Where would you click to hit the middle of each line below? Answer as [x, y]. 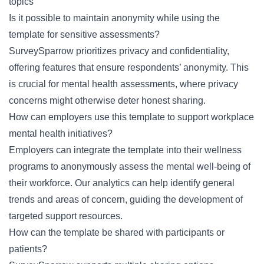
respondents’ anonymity [176, 67]
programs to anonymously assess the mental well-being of [130, 166]
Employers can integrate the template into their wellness [125, 150]
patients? [28, 249]
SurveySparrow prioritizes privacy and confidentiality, [119, 51]
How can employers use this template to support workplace [131, 117]
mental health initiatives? [61, 133]
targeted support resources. [66, 216]
